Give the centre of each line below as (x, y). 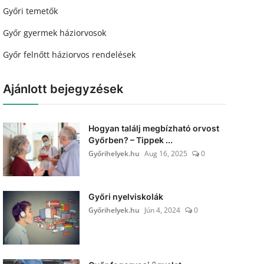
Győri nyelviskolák (126, 197)
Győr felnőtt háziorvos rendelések (69, 55)
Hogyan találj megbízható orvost (154, 128)
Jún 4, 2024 (162, 210)
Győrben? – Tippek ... (130, 140)
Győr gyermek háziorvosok (54, 33)
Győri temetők (30, 11)
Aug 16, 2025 (166, 154)
